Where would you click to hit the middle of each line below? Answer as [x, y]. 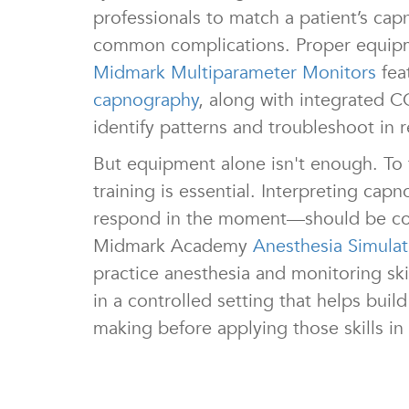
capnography [146, 100]
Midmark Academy [173, 246]
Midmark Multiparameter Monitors [235, 73]
